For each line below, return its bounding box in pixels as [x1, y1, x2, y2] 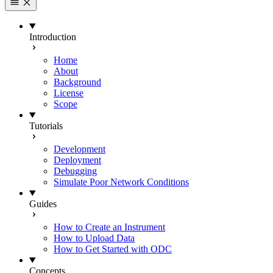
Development [54, 144, 105, 155]
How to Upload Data [54, 233, 135, 244]
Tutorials [29, 121, 63, 132]
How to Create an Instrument [54, 222, 165, 233]
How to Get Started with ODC [54, 244, 172, 255]
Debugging [54, 166, 97, 177]
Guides [29, 199, 57, 210]
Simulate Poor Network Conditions [54, 177, 189, 188]
